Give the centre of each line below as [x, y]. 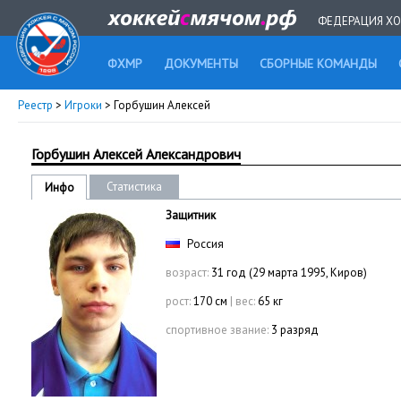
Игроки [83, 105]
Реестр [35, 105]
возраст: [187, 273]
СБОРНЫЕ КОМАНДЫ [318, 64]
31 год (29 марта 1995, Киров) [288, 273]
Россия [204, 244]
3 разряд [295, 330]
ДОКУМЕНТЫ [201, 64]
